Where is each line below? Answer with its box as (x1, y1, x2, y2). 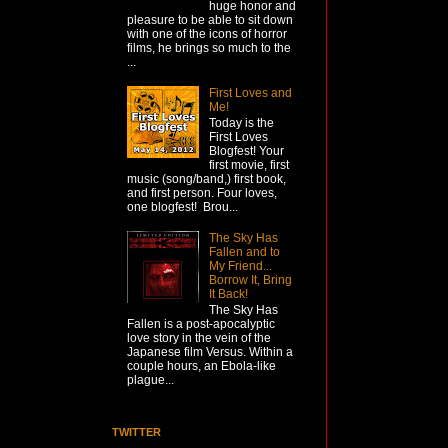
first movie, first (208, 158, 289, 173)
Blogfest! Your (208, 144, 284, 159)
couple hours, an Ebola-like (127, 359, 276, 374)
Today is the (208, 116, 274, 131)
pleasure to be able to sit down (127, 12, 293, 27)
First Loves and (208, 85, 292, 100)
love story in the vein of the (127, 331, 271, 346)
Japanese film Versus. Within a (127, 345, 293, 360)
